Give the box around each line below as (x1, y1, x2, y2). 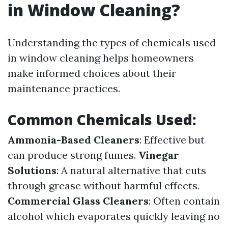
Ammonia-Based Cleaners (8, 133, 139, 146)
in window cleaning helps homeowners (8, 51, 194, 64)
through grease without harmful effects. (8, 179, 199, 192)
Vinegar (138, 149, 179, 161)
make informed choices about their (8, 67, 176, 79)
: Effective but (139, 133, 205, 146)
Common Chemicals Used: (8, 110, 196, 129)
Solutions (8, 164, 56, 177)
